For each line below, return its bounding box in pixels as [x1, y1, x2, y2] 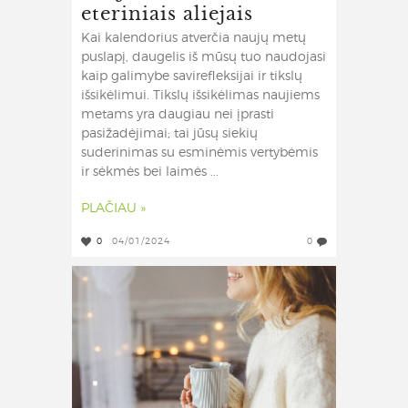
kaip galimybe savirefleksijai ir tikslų [81, 70, 302, 84]
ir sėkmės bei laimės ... [81, 166, 219, 179]
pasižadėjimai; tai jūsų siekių [81, 127, 258, 141]
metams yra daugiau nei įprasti [81, 108, 274, 122]
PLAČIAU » [81, 202, 146, 216]
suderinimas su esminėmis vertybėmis [81, 147, 318, 160]
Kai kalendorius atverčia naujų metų [81, 32, 306, 46]
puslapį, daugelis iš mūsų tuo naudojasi [81, 51, 326, 65]
